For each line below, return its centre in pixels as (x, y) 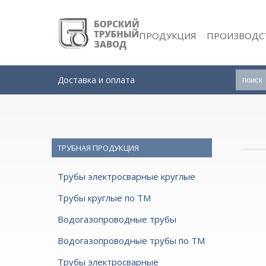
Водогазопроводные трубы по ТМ (131, 240)
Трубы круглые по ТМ (104, 198)
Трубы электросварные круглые (126, 176)
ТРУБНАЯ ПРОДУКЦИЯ (98, 148)
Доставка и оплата (96, 80)
